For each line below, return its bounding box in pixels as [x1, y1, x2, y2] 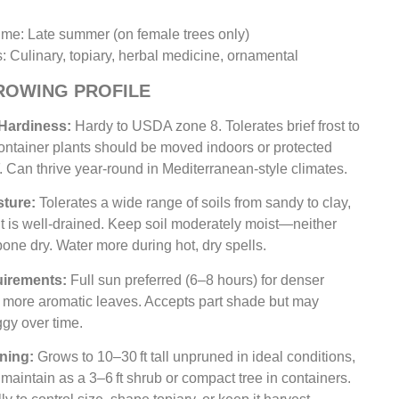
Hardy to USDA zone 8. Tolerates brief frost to [71, 118, 361, 134]
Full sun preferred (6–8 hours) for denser [67, 272, 325, 288]
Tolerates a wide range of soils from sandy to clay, [36, 195, 352, 211]
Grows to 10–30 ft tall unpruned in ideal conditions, [34, 349, 356, 365]
